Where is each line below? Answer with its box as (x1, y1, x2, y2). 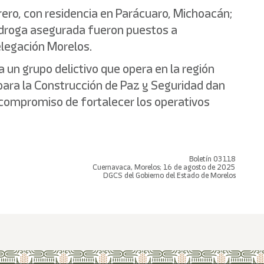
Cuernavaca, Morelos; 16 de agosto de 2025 (93, 162, 236, 172)
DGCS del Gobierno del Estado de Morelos (103, 170, 236, 180)
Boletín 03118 (189, 154, 236, 164)
